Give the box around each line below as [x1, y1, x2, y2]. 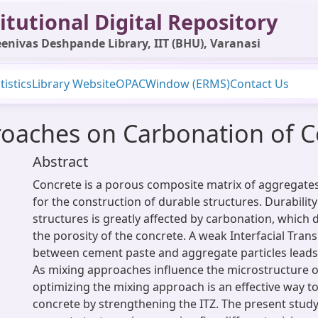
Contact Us [230, 76, 289, 92]
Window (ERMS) [146, 76, 230, 92]
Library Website [32, 76, 116, 92]
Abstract [33, 152, 88, 171]
